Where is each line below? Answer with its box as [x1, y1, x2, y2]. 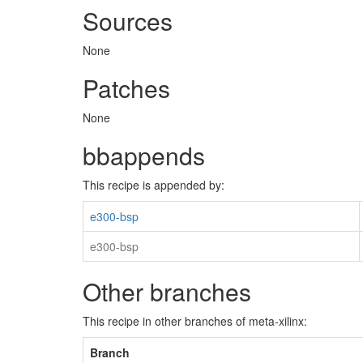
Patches [83, 70, 170, 105]
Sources [83, 3, 173, 38]
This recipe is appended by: [83, 177, 224, 193]
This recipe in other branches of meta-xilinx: [83, 313, 307, 329]
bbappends [83, 138, 205, 173]
